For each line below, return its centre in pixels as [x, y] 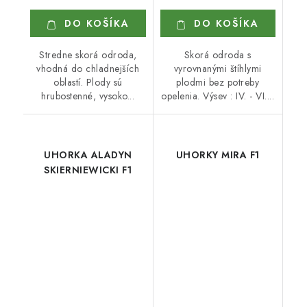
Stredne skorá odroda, [88, 55]
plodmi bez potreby [218, 82]
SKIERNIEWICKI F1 [88, 170]
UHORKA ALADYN [88, 155]
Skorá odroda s [218, 55]
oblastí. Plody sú [88, 82]
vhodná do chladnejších [88, 69]
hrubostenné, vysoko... [88, 96]
